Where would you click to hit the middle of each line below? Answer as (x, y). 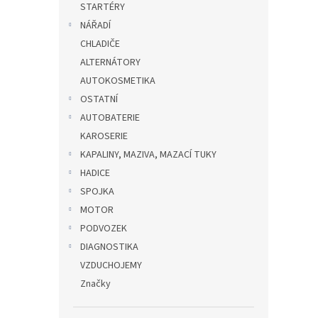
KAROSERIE (104, 136)
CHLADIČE (100, 44)
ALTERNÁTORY (110, 62)
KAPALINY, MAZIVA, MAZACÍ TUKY (148, 155)
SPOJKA (97, 192)
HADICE (95, 173)
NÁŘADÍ (95, 26)
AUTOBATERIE (110, 118)
